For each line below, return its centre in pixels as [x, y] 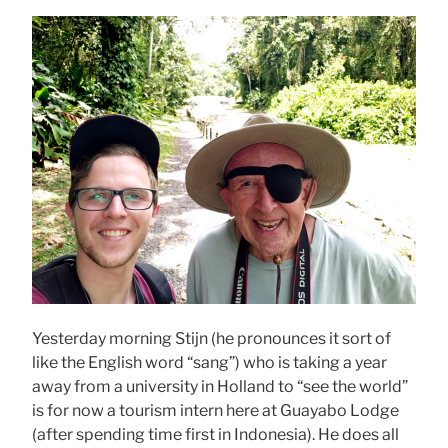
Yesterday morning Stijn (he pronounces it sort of [211, 339]
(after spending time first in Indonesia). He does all [215, 435]
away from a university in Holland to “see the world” [220, 387]
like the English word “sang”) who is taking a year [209, 363]
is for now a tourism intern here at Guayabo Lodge [215, 411]
